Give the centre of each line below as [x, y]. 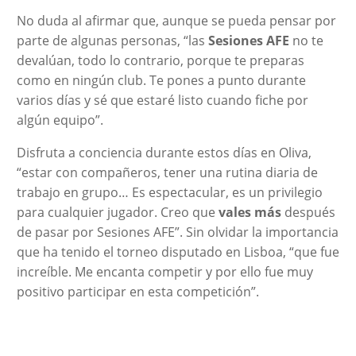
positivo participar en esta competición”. [137, 291]
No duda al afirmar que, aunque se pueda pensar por [176, 20]
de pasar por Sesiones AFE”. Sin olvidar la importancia [177, 232]
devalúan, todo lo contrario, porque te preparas [160, 60]
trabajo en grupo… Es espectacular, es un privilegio [169, 192]
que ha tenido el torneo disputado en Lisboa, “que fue [178, 252]
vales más [250, 212]
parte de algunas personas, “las [112, 40]
